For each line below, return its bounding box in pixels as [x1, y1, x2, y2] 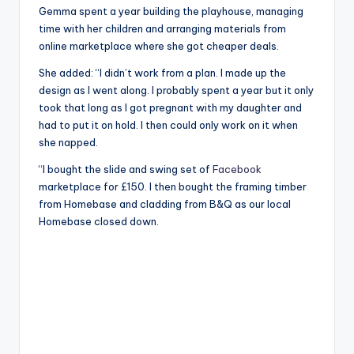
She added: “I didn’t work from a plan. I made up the [39, 66, 286, 80]
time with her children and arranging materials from [39, 22, 286, 36]
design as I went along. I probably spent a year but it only [39, 84, 314, 97]
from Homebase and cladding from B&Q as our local [39, 198, 291, 211]
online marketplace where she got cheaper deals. [39, 40, 279, 53]
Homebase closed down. [39, 215, 159, 228]
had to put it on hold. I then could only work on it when [39, 119, 298, 132]
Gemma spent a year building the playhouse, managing [39, 5, 303, 18]
